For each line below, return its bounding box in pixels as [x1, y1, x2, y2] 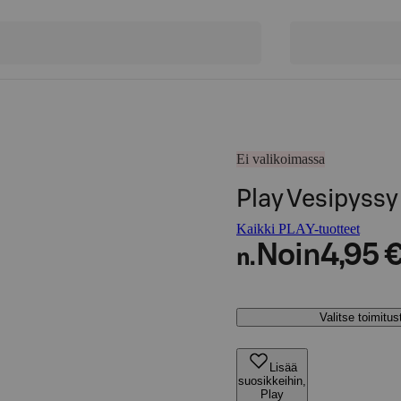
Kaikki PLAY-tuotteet [236, 221, 360, 236]
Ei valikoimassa [236, 151, 325, 166]
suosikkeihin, [238, 374, 306, 388]
